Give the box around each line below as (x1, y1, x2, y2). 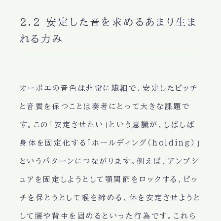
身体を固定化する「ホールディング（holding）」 (19, 139, 202, 147)
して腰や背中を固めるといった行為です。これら (19, 212, 197, 220)
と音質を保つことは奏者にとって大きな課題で (19, 102, 190, 110)
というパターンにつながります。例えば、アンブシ (19, 157, 200, 165)
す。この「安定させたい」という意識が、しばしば (19, 120, 196, 128)
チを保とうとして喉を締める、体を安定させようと (19, 193, 201, 201)
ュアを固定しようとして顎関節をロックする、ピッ (19, 175, 199, 183)
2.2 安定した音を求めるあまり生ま (19, 16, 198, 27)
